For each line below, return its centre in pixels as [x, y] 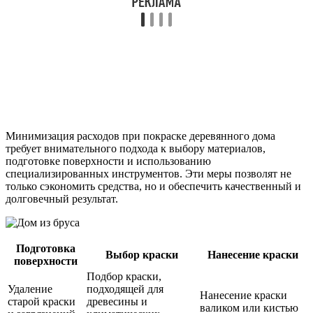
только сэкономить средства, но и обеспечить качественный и [153, 186]
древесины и [117, 301]
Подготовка [46, 248]
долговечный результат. [62, 198]
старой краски [42, 301]
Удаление [30, 289]
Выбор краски [142, 254]
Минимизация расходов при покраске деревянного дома [140, 136]
